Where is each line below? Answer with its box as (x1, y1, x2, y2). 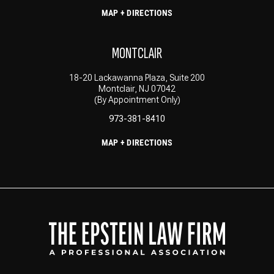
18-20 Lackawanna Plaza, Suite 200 (69, 72, 205, 83)
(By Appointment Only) (94, 94, 180, 105)
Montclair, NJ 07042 (98, 83, 176, 94)
